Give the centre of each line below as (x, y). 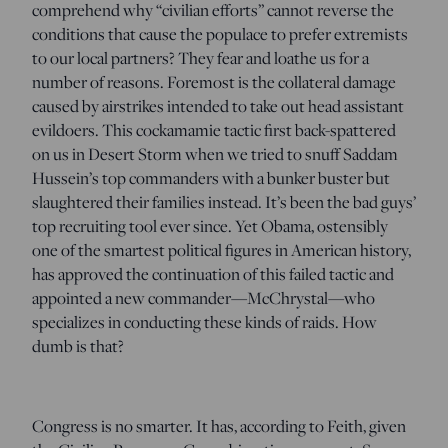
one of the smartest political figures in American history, (221, 250)
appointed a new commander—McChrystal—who (203, 298)
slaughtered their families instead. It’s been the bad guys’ (224, 202)
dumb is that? (78, 346)
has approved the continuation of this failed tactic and (213, 274)
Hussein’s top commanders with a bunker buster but (211, 178)
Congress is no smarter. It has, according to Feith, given (219, 426)
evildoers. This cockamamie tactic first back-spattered (214, 130)
